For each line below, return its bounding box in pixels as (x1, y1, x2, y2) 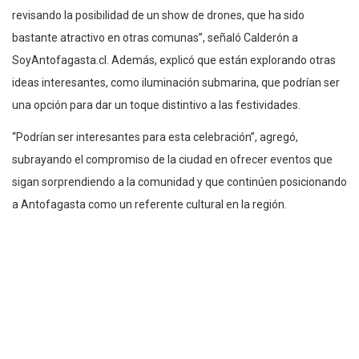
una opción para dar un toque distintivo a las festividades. (12, 98, 301, 111)
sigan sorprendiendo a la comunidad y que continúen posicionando (12, 175, 347, 188)
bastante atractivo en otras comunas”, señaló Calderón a (12, 30, 298, 44)
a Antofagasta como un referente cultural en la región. (12, 197, 287, 211)
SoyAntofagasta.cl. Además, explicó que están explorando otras (12, 53, 336, 67)
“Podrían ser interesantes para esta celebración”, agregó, (12, 130, 298, 143)
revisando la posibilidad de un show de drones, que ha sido (12, 8, 305, 22)
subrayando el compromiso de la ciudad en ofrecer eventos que (12, 152, 333, 166)
